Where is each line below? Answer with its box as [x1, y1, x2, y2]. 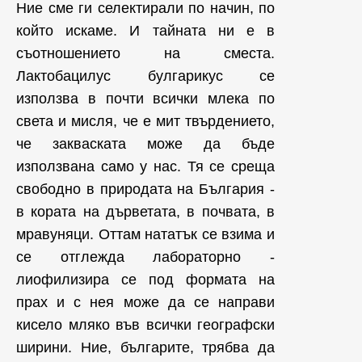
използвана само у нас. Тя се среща [16, 158, 275, 175]
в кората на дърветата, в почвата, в [16, 204, 275, 220]
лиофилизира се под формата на [16, 271, 275, 288]
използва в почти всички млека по [16, 90, 275, 107]
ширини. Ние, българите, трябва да [16, 339, 275, 356]
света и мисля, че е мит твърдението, [16, 113, 275, 129]
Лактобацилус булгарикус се [16, 68, 275, 84]
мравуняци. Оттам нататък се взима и [16, 226, 275, 242]
